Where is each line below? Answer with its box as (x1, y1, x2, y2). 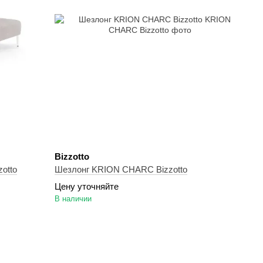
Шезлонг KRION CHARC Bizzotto (55, 164, 188, 174)
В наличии (55, 194, 92, 203)
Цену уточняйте (55, 181, 119, 191)
